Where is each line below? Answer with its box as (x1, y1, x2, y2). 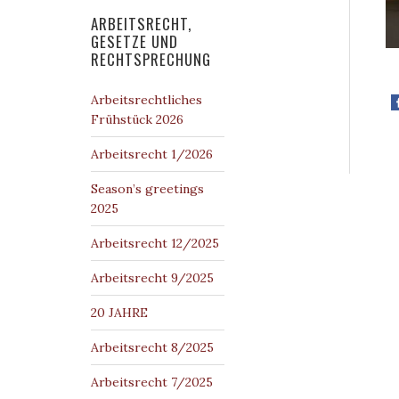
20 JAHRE (91, 305, 148, 321)
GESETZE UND (91, 30, 178, 53)
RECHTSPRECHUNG (91, 48, 211, 70)
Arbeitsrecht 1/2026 (91, 146, 213, 162)
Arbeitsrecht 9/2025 (91, 270, 214, 286)
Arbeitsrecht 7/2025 (91, 374, 213, 390)
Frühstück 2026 (91, 111, 183, 127)
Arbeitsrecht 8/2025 (91, 339, 214, 355)
